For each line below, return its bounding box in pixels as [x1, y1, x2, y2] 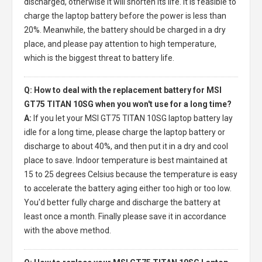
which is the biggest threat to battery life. [24, 53, 174, 63]
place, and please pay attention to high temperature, [24, 39, 216, 49]
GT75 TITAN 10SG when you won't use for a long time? [24, 99, 232, 109]
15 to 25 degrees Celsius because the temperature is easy [24, 169, 237, 179]
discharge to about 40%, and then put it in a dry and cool [24, 141, 228, 151]
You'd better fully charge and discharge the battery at [24, 197, 220, 207]
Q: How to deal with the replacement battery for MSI [24, 85, 222, 95]
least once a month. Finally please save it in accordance [24, 211, 226, 221]
